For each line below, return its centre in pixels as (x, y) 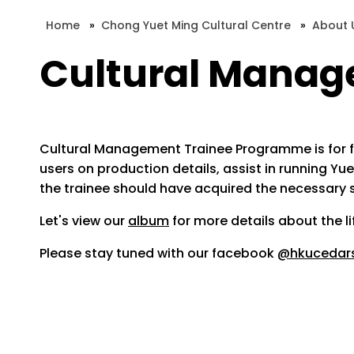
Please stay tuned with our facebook (158, 253)
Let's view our (84, 221)
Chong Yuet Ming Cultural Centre (196, 25)
